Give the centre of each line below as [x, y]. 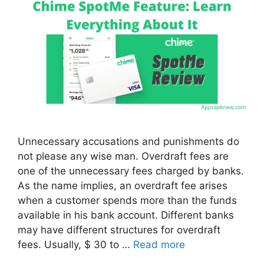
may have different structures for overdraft [119, 230]
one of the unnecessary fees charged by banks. [131, 171]
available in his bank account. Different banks [126, 215]
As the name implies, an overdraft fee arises [123, 185]
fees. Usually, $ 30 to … [75, 244]
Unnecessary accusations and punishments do [128, 141]
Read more [159, 244]
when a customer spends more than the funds [127, 200]
